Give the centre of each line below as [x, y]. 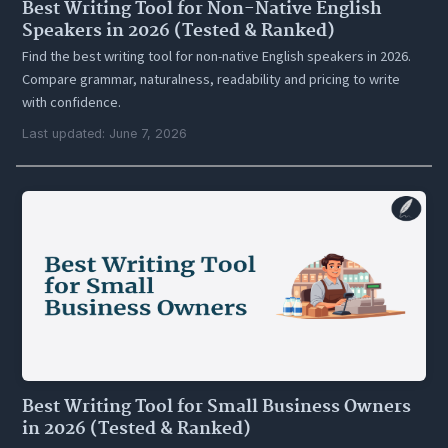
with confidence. [72, 102]
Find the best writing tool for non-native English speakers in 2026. [217, 56]
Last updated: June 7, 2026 [105, 134]
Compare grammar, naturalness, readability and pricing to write [211, 79]
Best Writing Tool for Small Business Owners [217, 407]
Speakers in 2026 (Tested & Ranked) [179, 31]
